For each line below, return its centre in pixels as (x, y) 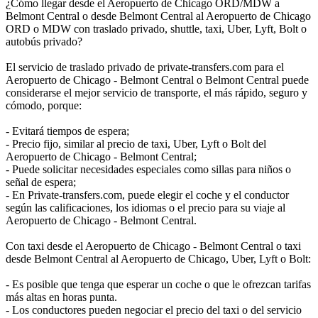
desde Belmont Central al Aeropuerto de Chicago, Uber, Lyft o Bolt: (158, 258)
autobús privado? (44, 41)
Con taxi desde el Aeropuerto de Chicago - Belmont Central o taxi (153, 246)
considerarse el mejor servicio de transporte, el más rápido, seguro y (157, 92)
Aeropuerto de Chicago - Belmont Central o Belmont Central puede (157, 79)
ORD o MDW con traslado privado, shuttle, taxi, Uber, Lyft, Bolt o (156, 28)
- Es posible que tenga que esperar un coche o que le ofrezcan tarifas (158, 284)
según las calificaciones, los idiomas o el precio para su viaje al (146, 207)
